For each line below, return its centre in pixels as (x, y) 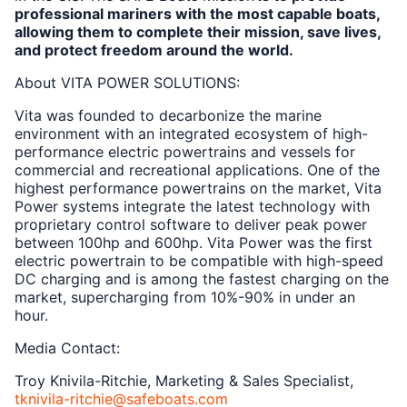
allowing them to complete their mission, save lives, (198, 31)
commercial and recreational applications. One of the (197, 169)
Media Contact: (67, 347)
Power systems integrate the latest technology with (192, 206)
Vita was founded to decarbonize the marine (168, 115)
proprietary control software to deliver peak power (191, 224)
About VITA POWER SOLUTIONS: (127, 82)
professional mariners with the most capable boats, (197, 13)
